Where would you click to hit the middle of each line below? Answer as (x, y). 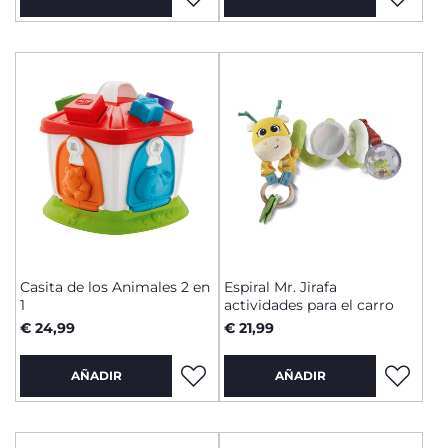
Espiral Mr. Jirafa (280, 287)
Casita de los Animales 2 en (115, 287)
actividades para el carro (309, 305)
